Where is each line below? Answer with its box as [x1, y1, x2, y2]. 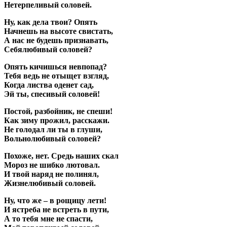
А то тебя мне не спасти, [4, 214, 93, 223]
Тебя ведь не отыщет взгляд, [4, 71, 109, 81]
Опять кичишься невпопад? [4, 62, 107, 71]
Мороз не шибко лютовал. [4, 161, 100, 170]
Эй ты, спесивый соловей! [4, 90, 100, 99]
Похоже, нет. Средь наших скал [4, 152, 119, 161]
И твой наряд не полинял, [4, 170, 99, 179]
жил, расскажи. [53, 116, 109, 125]
